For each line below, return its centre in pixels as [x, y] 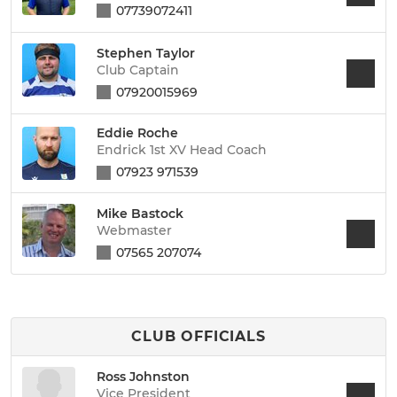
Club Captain [138, 70]
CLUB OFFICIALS [198, 336]
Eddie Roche [137, 133]
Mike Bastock [140, 213]
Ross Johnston [143, 376]
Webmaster [134, 230]
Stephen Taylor [146, 53]
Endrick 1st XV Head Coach [182, 150]
